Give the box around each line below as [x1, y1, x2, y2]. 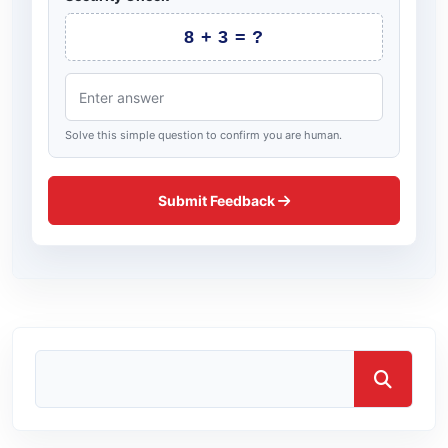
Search [35, 352, 85, 371]
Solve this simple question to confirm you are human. [65, 128, 342, 142]
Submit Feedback [158, 192, 278, 209]
